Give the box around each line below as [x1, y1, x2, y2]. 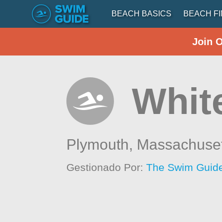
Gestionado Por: [66, 162, 147, 173]
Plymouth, [66, 136, 137, 153]
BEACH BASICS [111, 9, 171, 18]
